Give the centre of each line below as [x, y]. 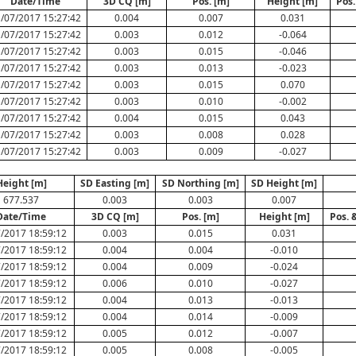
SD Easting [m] [115, 183]
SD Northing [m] [200, 183]
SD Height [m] [284, 183]
